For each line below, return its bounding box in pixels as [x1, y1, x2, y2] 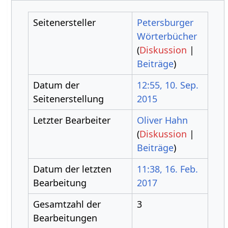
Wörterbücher [136, 30, 197, 42]
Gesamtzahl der [33, 198, 101, 210]
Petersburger [136, 16, 193, 28]
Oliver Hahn [136, 114, 188, 126]
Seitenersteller [33, 16, 96, 28]
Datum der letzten [33, 163, 111, 175]
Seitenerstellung [33, 93, 104, 105]
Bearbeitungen [33, 212, 97, 224]
